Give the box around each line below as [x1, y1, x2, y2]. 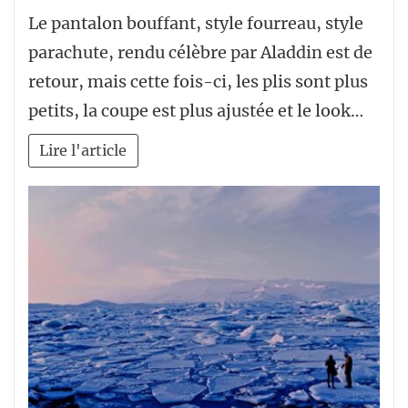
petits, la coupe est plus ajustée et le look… [28, 99, 363, 121]
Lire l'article [39, 140, 127, 159]
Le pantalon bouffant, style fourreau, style [28, 12, 363, 34]
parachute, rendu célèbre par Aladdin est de [28, 41, 372, 63]
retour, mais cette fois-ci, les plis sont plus [28, 70, 368, 92]
